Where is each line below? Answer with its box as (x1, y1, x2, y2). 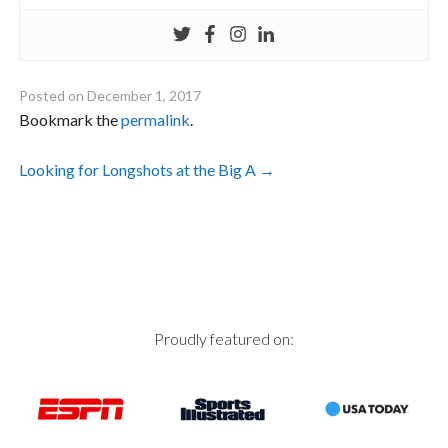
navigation (18, 194, 178, 239)
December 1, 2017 (87, 87, 202, 105)
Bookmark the (19, 110, 122, 130)
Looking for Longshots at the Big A (19, 160, 260, 180)
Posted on (19, 87, 88, 105)
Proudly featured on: (154, 329, 294, 349)
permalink (121, 110, 191, 130)
